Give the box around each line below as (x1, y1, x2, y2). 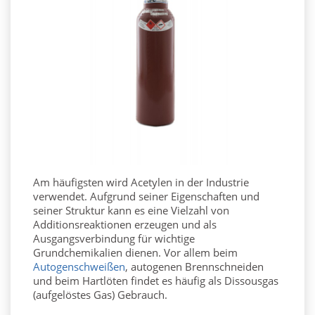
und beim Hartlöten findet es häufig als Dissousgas (33, 274, 278, 288)
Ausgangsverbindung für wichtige (33, 231, 195, 246)
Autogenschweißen (33, 259, 125, 274)
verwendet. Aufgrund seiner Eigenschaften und (33, 189, 259, 204)
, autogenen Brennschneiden (125, 259, 264, 274)
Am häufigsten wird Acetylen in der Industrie (33, 175, 249, 190)
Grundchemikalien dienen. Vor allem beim (33, 245, 238, 260)
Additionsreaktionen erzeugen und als (33, 217, 217, 232)
